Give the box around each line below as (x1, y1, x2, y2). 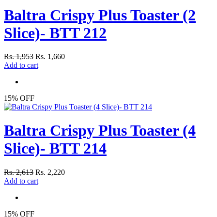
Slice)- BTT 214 (4, 139, 107, 157)
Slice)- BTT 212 (4, 24, 107, 42)
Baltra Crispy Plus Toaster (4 (4, 122, 196, 139)
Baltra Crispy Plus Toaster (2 (4, 6, 196, 24)
